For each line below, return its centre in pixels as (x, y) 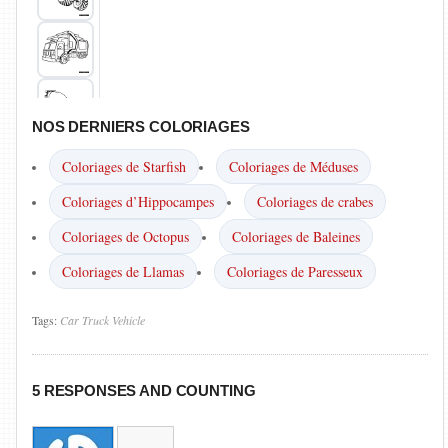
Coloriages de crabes (315, 201)
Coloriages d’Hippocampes (138, 201)
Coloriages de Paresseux (295, 271)
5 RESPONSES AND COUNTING (144, 390)
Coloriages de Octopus (125, 236)
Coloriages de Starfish (124, 166)
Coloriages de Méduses (293, 166)
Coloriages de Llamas (123, 271)
